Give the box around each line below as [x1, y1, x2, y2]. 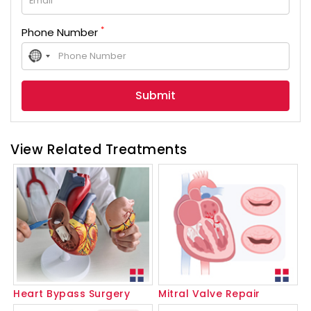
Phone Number [22, 24, 101, 40]
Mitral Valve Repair [158, 286, 260, 301]
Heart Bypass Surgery [13, 286, 130, 301]
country [35, 61, 69, 74]
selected [35, 73, 73, 85]
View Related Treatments [10, 140, 187, 159]
